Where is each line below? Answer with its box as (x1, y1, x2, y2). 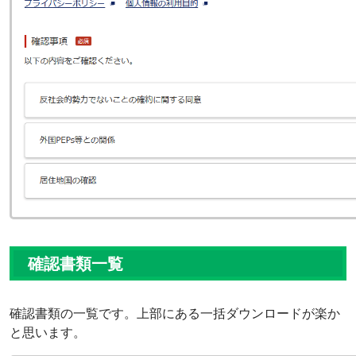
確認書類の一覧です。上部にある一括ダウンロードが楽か (10, 307, 340, 321)
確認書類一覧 (28, 255, 123, 273)
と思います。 (10, 326, 86, 340)
